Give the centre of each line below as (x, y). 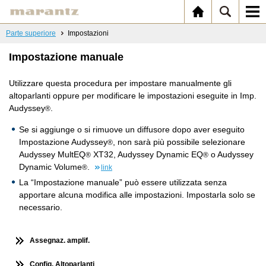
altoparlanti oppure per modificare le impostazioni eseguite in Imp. (133, 96)
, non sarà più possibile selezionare (179, 142)
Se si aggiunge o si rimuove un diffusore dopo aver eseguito (132, 129)
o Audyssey (231, 154)
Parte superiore (31, 33)
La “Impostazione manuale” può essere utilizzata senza (123, 182)
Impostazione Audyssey (63, 142)
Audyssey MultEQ (52, 154)
